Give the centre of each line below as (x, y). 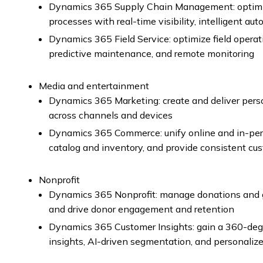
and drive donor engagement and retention (141, 209)
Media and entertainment (94, 86)
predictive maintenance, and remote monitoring (151, 53)
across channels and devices (111, 115)
